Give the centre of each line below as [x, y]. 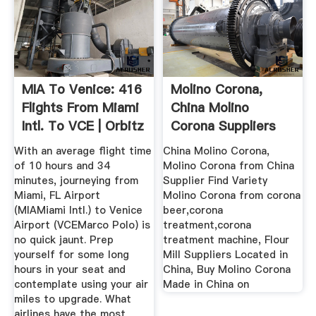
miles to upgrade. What [72, 299]
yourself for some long [71, 254]
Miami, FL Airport [57, 195]
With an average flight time [83, 151]
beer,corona [193, 210]
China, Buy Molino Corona [227, 269]
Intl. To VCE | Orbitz [83, 126]
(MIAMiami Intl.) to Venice [78, 210]
